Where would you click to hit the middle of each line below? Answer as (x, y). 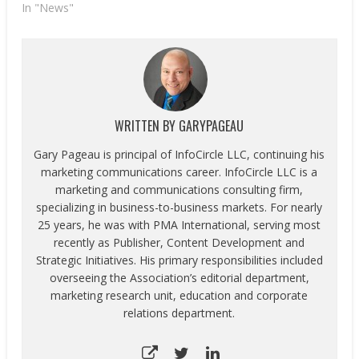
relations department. (179, 313)
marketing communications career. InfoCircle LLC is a (179, 172)
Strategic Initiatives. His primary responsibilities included (179, 260)
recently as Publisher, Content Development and (179, 243)
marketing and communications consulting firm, (179, 190)
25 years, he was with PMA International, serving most (179, 225)
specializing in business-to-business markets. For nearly (179, 208)
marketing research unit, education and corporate (179, 296)
